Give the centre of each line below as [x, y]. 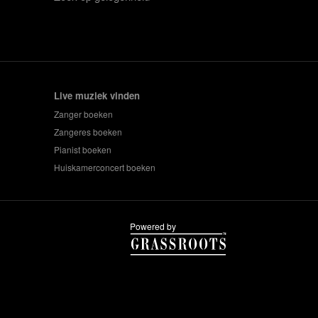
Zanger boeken [83, 114]
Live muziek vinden [97, 96]
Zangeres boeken [88, 132]
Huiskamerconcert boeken [104, 168]
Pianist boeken [82, 150]
